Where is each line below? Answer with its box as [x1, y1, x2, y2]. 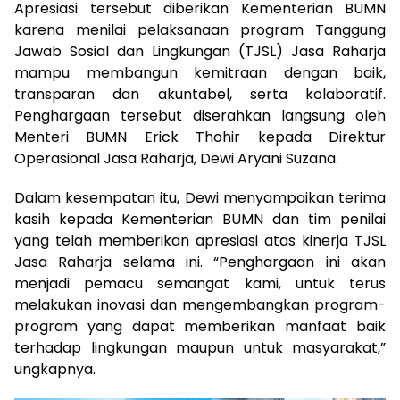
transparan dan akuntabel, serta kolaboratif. [14, 84, 386, 105]
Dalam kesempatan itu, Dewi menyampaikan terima [14, 187, 386, 209]
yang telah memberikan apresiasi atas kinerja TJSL [14, 230, 386, 252]
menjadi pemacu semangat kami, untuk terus [14, 273, 386, 295]
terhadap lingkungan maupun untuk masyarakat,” [14, 337, 386, 359]
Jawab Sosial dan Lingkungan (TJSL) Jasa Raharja [14, 41, 386, 62]
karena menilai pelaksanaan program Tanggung [14, 20, 386, 41]
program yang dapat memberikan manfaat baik [14, 316, 386, 337]
